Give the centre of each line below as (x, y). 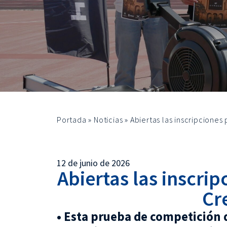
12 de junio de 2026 (93, 163)
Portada (72, 120)
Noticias (108, 120)
